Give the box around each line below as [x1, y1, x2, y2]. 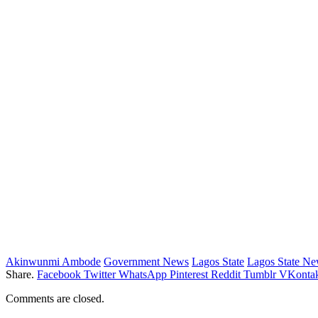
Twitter [84, 268, 116, 280]
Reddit [211, 268, 241, 280]
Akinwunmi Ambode [6, 255, 101, 268]
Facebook [37, 268, 81, 280]
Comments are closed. [6, 292, 104, 305]
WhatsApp [119, 268, 167, 280]
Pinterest [170, 268, 208, 280]
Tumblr [243, 268, 276, 280]
